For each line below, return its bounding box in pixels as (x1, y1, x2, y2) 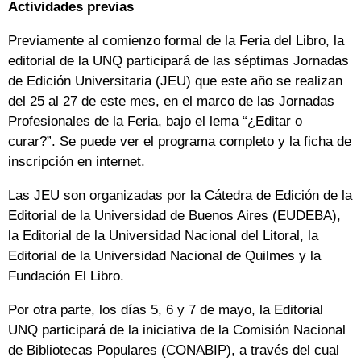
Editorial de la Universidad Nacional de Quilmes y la (8, 248, 321, 264)
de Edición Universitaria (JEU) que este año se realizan (8, 73, 342, 89)
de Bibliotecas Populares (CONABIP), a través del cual (8, 342, 339, 359)
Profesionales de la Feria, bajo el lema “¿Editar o (8, 114, 302, 130)
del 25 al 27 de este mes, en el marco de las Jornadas (8, 93, 334, 110)
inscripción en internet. (8, 154, 145, 170)
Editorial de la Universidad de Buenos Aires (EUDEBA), (8, 208, 341, 224)
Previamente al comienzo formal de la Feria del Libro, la (8, 33, 344, 49)
